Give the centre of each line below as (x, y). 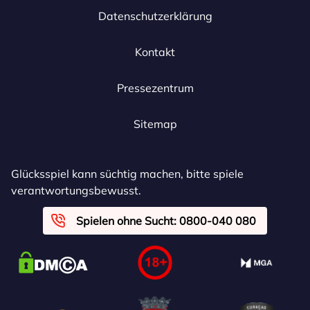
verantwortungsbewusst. (76, 190)
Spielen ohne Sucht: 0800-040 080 (166, 221)
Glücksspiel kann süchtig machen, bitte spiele (127, 174)
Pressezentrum (155, 88)
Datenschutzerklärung (155, 16)
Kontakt (155, 52)
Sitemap (155, 124)
